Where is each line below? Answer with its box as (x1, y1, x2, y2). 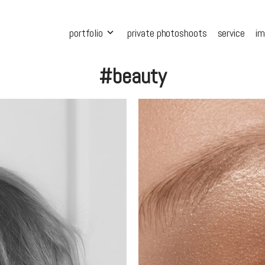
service (217, 25, 245, 40)
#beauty (99, 63, 166, 90)
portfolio (69, 25, 104, 40)
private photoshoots (127, 25, 207, 40)
